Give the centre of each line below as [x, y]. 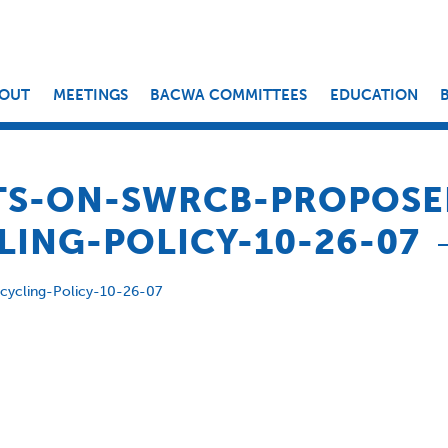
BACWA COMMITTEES [229, 95]
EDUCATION [373, 95]
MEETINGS [90, 95]
